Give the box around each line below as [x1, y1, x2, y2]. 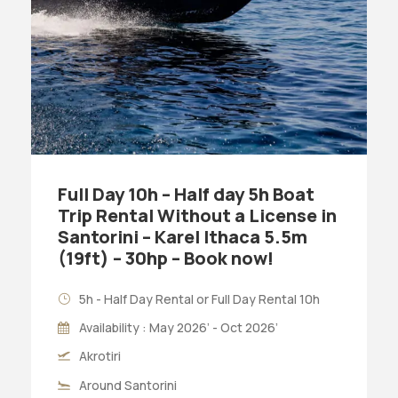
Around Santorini [79, 376, 177, 394]
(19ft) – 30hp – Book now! [58, 245, 274, 270]
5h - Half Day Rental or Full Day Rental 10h [79, 290, 320, 307]
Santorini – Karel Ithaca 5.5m [58, 224, 307, 249]
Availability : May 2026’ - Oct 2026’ [79, 318, 278, 336]
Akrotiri [79, 346, 121, 364]
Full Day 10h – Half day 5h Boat [58, 181, 314, 206]
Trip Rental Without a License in [58, 203, 337, 227]
